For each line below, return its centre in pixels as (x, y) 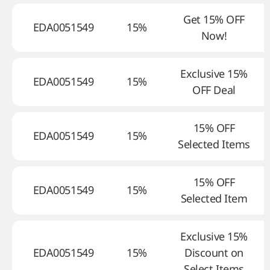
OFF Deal (214, 90)
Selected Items (214, 144)
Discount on (214, 253)
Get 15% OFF (214, 19)
